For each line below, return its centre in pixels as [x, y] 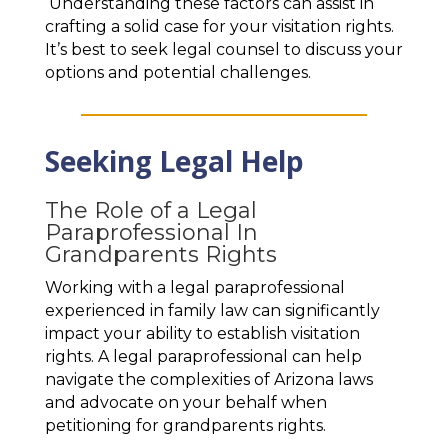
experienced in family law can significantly [212, 311]
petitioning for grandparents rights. [185, 426]
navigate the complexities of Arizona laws [208, 380]
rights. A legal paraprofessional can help [203, 357]
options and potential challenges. [177, 73]
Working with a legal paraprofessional [194, 288]
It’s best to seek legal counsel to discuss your [223, 50]
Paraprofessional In [151, 233]
